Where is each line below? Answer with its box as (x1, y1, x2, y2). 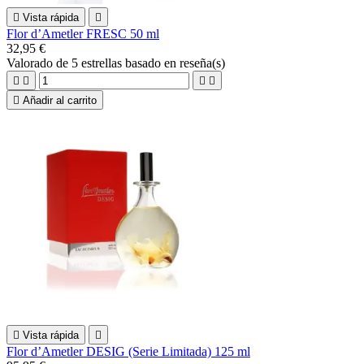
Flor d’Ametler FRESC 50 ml (6, 26, 159, 41)
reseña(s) (180, 55, 225, 70)
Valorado (6, 55, 56, 70)
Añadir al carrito (23, 93, 97, 106)
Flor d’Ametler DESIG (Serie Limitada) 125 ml (6, 344, 250, 358)
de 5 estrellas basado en (56, 55, 180, 70)
